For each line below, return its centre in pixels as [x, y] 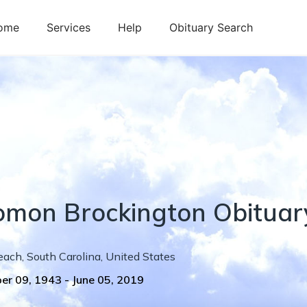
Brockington [135, 212]
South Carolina [64, 256]
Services [69, 27]
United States [140, 256]
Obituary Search [211, 27]
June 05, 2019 [108, 280]
